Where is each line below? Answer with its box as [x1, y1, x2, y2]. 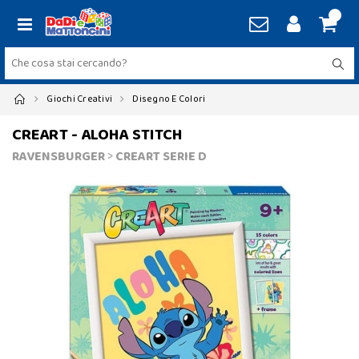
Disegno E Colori [132, 91, 206, 107]
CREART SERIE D [115, 147, 207, 167]
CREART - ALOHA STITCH [12, 122, 183, 147]
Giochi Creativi [46, 91, 113, 107]
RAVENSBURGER [12, 147, 105, 167]
